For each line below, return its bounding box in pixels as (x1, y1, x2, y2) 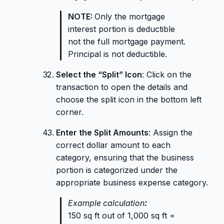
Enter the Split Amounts (56, 127, 148, 138)
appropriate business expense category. (56, 177, 208, 188)
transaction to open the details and (56, 82, 187, 92)
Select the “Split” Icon (56, 69, 142, 80)
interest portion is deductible (68, 24, 175, 34)
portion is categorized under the (56, 165, 177, 175)
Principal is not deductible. (68, 49, 167, 59)
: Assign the (148, 127, 192, 138)
